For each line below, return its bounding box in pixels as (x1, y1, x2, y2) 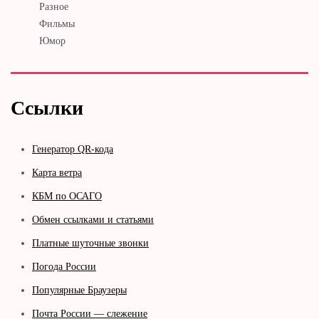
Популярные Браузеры (32, 284, 127, 296)
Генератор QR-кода (32, 143, 113, 155)
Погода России (32, 261, 96, 272)
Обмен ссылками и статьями (32, 214, 154, 225)
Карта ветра (32, 167, 82, 178)
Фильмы (39, 18, 75, 29)
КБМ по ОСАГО (32, 190, 102, 202)
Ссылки (11, 96, 83, 119)
